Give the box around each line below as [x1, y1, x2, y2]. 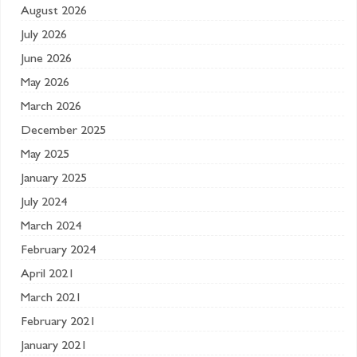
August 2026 [21, 6, 87, 18]
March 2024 [21, 221, 81, 233]
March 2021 [21, 292, 81, 305]
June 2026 [21, 53, 72, 66]
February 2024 [21, 245, 96, 257]
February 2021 [21, 316, 96, 329]
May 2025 [21, 149, 69, 162]
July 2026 [21, 29, 67, 42]
